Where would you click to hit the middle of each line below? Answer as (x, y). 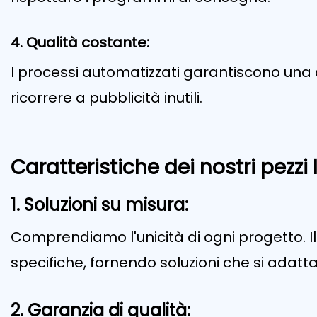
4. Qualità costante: (80, 43)
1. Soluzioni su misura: (99, 205)
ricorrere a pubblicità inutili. (106, 98)
